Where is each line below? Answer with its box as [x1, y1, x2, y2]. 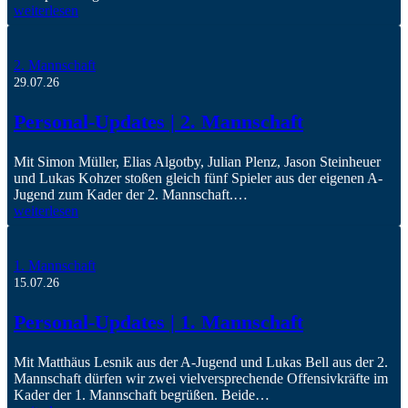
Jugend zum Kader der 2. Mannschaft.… [14, 187, 248, 203]
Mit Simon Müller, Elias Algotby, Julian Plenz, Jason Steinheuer [14, 154, 381, 170]
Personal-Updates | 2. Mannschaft [14, 110, 303, 134]
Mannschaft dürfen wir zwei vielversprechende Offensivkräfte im [14, 371, 388, 387]
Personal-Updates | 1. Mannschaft [14, 311, 303, 334]
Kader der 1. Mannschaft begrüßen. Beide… [14, 387, 270, 403]
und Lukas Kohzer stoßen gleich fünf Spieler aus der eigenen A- [14, 170, 382, 187]
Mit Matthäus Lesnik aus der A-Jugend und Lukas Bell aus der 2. [14, 354, 388, 371]
